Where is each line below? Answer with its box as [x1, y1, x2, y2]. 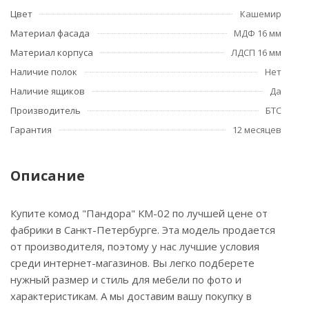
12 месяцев [232, 123, 281, 136]
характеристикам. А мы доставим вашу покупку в [10, 289, 252, 303]
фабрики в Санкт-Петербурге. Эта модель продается [10, 223, 275, 237]
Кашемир [240, 8, 281, 20]
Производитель [10, 104, 81, 117]
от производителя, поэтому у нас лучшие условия [10, 239, 259, 253]
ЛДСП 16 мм [231, 46, 281, 59]
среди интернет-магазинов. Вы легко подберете [10, 256, 255, 270]
